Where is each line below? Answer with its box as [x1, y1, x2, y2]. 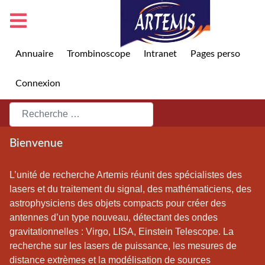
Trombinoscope [66, 49, 130, 59]
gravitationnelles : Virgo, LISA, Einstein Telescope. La [9, 226, 234, 237]
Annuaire [15, 49, 53, 59]
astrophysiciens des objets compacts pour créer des [9, 198, 226, 208]
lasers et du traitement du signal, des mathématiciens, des [9, 183, 251, 194]
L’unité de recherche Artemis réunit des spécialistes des [9, 169, 242, 180]
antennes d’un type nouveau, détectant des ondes [9, 212, 218, 222]
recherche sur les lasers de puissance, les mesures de [9, 240, 237, 251]
